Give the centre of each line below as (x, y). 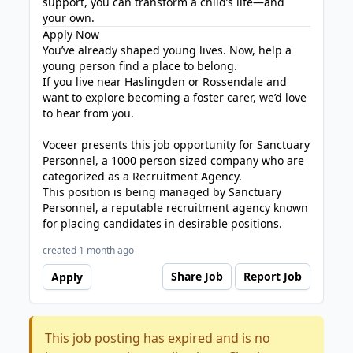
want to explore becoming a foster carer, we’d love (175, 97)
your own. (69, 18)
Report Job (272, 276)
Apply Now (71, 34)
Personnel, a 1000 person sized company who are (174, 160)
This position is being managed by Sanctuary (162, 192)
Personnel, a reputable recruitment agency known (176, 208)
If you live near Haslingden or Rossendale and (165, 82)
